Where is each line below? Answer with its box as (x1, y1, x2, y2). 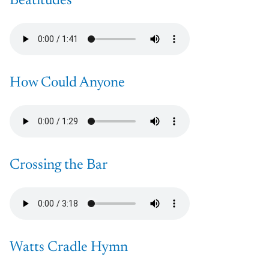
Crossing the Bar (10, 158, 107, 173)
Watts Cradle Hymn (10, 240, 128, 255)
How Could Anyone (10, 76, 125, 91)
